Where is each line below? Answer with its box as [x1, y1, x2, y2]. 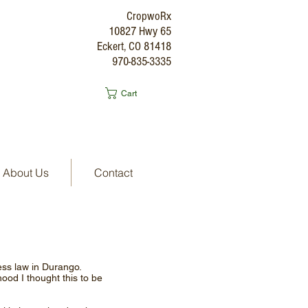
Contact [93, 166, 133, 179]
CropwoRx [126, 9, 171, 23]
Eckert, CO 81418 [97, 39, 171, 54]
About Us [2, 166, 49, 179]
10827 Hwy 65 [109, 24, 171, 38]
